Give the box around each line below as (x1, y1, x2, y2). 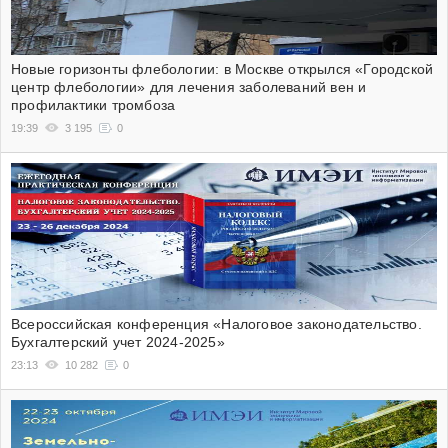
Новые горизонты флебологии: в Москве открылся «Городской (11, 60, 434, 77)
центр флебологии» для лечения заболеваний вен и (11, 78, 367, 95)
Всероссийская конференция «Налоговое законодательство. (11, 315, 422, 332)
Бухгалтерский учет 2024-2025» (11, 333, 225, 350)
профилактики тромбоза (11, 96, 176, 113)
